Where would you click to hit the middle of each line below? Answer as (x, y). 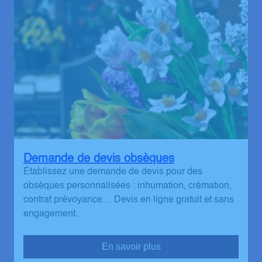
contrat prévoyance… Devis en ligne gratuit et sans (129, 200)
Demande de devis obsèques (99, 159)
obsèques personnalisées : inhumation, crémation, (127, 186)
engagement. (51, 214)
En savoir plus (131, 247)
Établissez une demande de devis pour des (113, 172)
